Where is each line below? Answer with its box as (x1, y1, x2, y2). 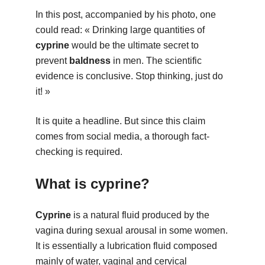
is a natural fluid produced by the (70, 209, 209, 220)
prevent (35, 55, 69, 66)
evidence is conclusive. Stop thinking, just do (35, 70, 223, 81)
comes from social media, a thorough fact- (35, 131, 209, 141)
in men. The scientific (110, 55, 202, 66)
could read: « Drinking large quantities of (35, 24, 205, 35)
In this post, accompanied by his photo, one (35, 9, 216, 20)
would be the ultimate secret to (69, 40, 199, 50)
